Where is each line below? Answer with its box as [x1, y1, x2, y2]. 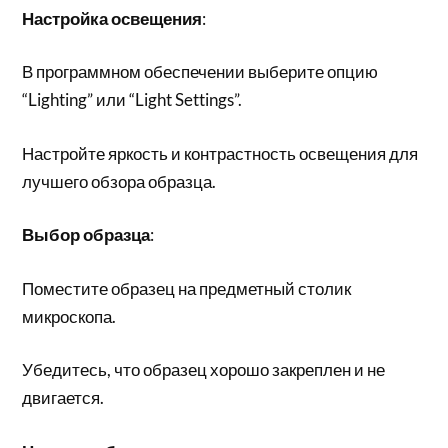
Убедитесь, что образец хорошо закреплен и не [22, 359, 386, 380]
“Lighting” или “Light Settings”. [22, 89, 243, 110]
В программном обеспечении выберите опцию [22, 61, 379, 82]
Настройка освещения [22, 7, 203, 29]
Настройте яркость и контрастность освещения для [22, 142, 419, 164]
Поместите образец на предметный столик [22, 277, 352, 299]
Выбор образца [22, 224, 151, 245]
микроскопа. [22, 305, 117, 327]
